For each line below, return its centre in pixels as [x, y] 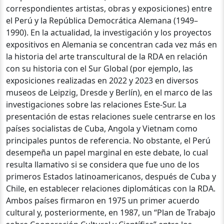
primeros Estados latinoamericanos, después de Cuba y [111, 176]
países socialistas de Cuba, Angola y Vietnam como [102, 128]
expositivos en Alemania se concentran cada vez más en [111, 44]
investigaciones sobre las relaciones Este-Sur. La [96, 104]
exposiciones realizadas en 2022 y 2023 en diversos [102, 80]
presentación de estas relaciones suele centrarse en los [111, 116]
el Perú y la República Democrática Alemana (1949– [102, 20]
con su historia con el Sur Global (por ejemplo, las [99, 68]
